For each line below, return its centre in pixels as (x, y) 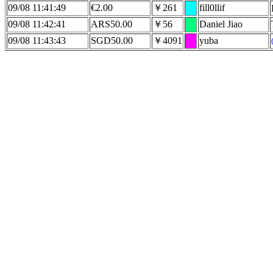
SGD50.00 (112, 41)
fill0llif (212, 8)
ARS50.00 (112, 24)
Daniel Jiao (221, 24)
